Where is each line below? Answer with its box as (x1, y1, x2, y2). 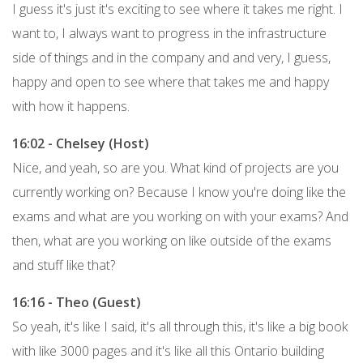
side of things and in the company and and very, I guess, (12, 48, 331, 66)
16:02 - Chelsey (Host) (12, 134, 149, 152)
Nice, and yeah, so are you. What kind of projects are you (12, 158, 339, 177)
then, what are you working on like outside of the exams (12, 231, 331, 250)
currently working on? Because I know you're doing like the (12, 182, 346, 201)
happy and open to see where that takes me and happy (12, 72, 329, 91)
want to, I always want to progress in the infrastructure (12, 23, 327, 42)
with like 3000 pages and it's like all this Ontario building (12, 341, 324, 360)
